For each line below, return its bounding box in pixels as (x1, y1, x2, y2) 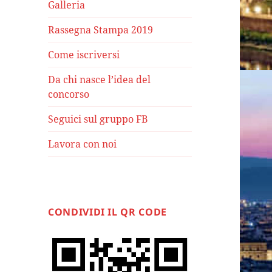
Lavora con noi (48, 137, 117, 151)
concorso (48, 87, 90, 101)
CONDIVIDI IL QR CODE (48, 205, 167, 219)
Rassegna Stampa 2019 (48, 23, 154, 37)
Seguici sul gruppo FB (48, 112, 148, 126)
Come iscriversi (48, 48, 120, 62)
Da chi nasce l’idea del (48, 73, 151, 87)
